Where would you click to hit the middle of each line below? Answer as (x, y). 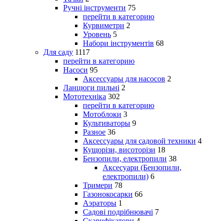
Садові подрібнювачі (118, 212)
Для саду (58, 52)
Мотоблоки (102, 114)
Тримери (98, 185)
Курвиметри (104, 25)
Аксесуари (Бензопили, (142, 167)
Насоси (75, 70)
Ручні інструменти (94, 7)
